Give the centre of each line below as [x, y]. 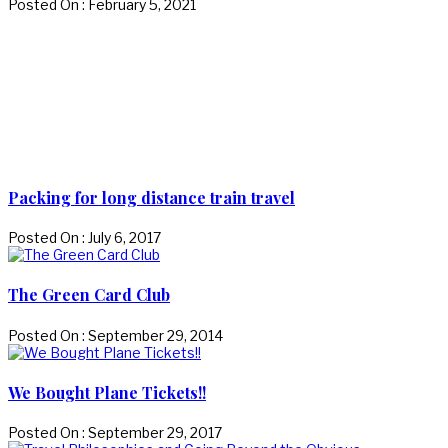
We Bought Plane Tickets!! [107, 392]
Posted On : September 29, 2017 [115, 433]
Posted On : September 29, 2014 [115, 335]
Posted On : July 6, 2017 [84, 238]
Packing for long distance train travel [151, 197]
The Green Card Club [89, 295]
